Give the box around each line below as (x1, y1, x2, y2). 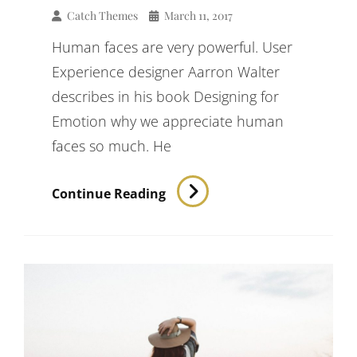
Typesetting (165, 177, 239, 195)
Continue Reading (52, 185, 166, 203)
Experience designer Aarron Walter (52, 62, 280, 82)
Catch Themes (67, 8, 138, 24)
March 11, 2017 (164, 8, 233, 24)
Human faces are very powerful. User (52, 37, 292, 57)
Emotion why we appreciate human (52, 112, 284, 131)
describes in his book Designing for (52, 87, 279, 107)
